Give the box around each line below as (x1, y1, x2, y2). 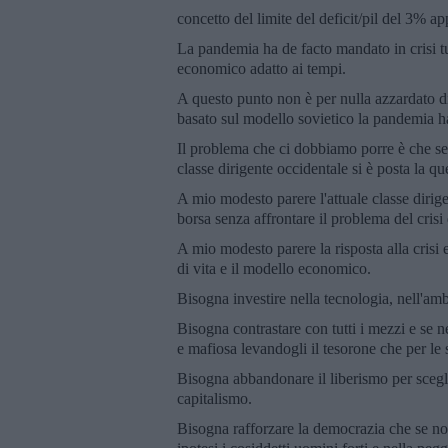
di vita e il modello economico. (177, 259, 371, 277)
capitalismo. (177, 389, 252, 407)
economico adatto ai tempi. (177, 59, 346, 77)
